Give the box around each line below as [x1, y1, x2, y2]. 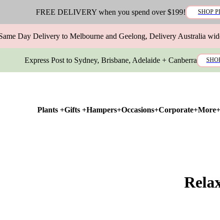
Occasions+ [121, 105, 159, 114]
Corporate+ [159, 105, 198, 114]
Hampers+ [86, 105, 122, 114]
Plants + [37, 105, 65, 114]
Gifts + [64, 105, 87, 114]
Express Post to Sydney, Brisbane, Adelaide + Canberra [24, 56, 197, 64]
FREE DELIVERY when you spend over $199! [35, 8, 186, 16]
